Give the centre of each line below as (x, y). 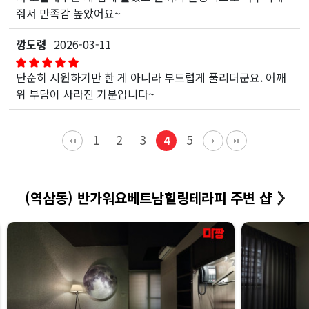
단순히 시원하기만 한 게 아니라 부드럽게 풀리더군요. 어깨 (151, 77)
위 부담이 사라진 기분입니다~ (86, 93)
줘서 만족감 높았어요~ (69, 13)
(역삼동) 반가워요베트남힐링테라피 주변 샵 (148, 198)
